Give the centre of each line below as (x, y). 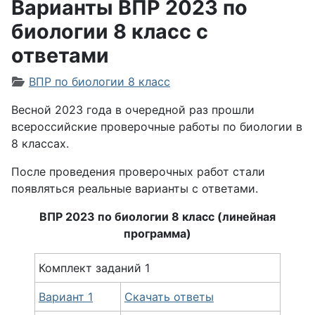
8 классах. (40, 143)
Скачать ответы (169, 297)
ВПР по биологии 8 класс (99, 82)
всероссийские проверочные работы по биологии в (157, 127)
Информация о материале (85, 81)
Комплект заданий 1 (94, 268)
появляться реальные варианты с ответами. (135, 188)
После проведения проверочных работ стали (138, 172)
